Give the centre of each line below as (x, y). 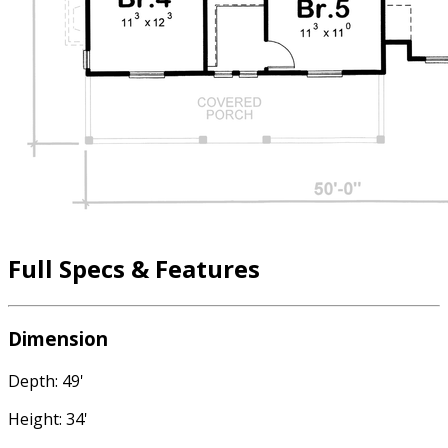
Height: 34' (48, 418)
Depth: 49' (46, 380)
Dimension (58, 338)
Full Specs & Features (134, 269)
